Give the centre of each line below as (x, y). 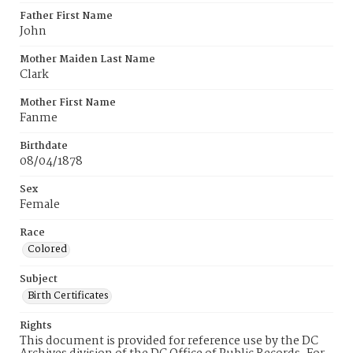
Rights (36, 326)
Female (40, 205)
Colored (47, 249)
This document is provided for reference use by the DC (169, 341)
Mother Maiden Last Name (87, 59)
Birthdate (44, 146)
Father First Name (66, 16)
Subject (39, 279)
